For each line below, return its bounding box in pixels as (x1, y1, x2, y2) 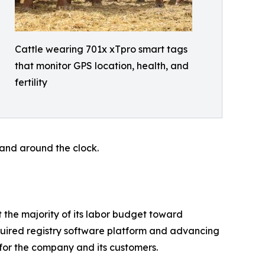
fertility (15, 76, 47, 88)
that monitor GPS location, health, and (15, 60, 189, 72)
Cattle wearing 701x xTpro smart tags (15, 43, 188, 55)
